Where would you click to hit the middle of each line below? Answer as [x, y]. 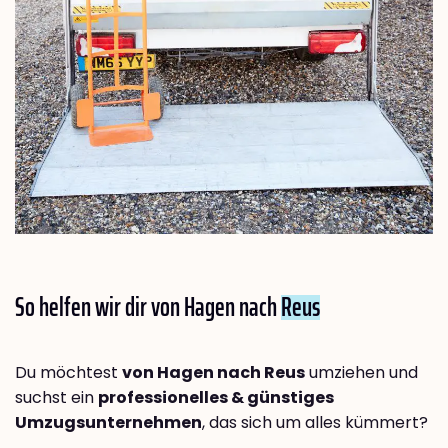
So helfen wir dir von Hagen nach [148, 307]
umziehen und [361, 373]
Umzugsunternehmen [108, 423]
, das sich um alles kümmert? [315, 423]
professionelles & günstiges [216, 398]
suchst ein [56, 398]
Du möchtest [68, 373]
